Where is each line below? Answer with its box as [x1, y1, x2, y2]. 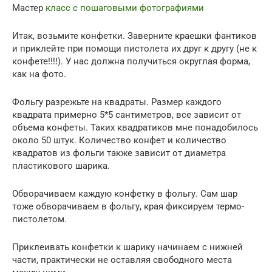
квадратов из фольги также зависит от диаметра [12, 148, 226, 159]
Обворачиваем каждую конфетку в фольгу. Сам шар [12, 188, 237, 200]
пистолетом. [12, 214, 67, 225]
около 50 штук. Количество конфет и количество [12, 135, 226, 146]
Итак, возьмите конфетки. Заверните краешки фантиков [12, 30, 257, 42]
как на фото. [12, 69, 66, 80]
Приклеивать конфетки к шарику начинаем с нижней [12, 242, 243, 253]
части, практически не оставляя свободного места [12, 254, 232, 266]
